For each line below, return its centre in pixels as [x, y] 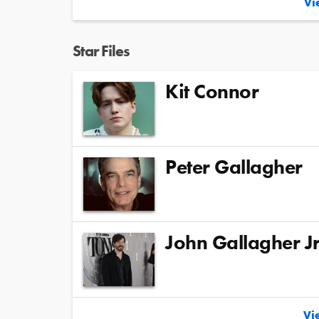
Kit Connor [212, 91]
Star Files [101, 51]
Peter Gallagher [234, 167]
